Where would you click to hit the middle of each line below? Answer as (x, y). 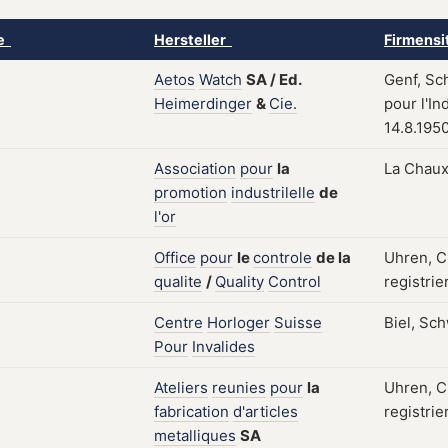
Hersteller (193, 39)
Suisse (298, 322)
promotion (190, 192)
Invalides (223, 346)
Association (195, 168)
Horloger (238, 322)
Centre (178, 322)
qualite (178, 281)
